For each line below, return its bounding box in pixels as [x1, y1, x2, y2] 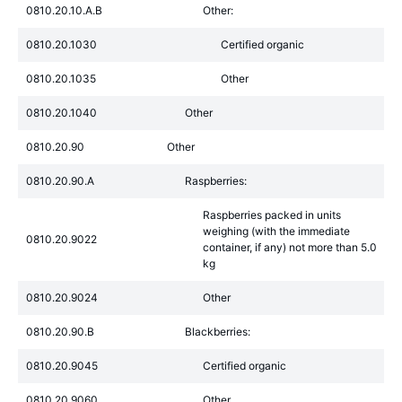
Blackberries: [185, 325, 250, 338]
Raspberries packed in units [203, 208, 341, 222]
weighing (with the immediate [203, 224, 350, 238]
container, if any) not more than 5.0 [203, 240, 377, 254]
